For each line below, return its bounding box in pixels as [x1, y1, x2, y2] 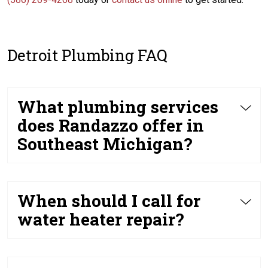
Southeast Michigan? [17, 133, 192, 155]
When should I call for [17, 190, 200, 212]
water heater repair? [17, 208, 184, 230]
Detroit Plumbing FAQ [7, 45, 167, 65]
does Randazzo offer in [17, 114, 204, 136]
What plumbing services [17, 96, 218, 118]
